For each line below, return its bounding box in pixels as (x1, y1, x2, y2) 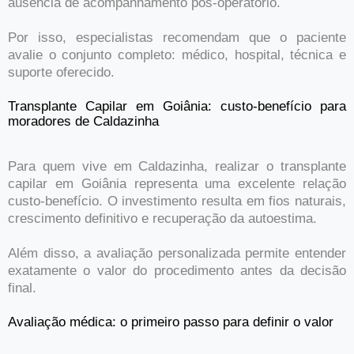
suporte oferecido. (8, 65, 115, 81)
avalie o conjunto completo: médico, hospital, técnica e (8, 47, 346, 63)
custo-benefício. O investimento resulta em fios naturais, (8, 194, 346, 209)
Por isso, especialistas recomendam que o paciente (8, 30, 346, 46)
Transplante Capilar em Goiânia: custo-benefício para (8, 99, 346, 115)
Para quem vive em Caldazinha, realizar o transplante (8, 159, 346, 175)
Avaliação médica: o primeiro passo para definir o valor (8, 314, 333, 330)
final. (8, 281, 36, 296)
